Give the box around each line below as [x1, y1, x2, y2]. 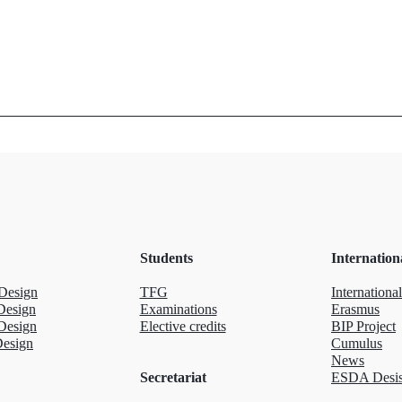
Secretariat [139, 370, 206, 386]
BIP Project [331, 319, 396, 335]
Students [139, 250, 193, 267]
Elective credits [139, 319, 226, 335]
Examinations [139, 301, 217, 318]
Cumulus [331, 336, 382, 352]
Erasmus [331, 301, 380, 318]
